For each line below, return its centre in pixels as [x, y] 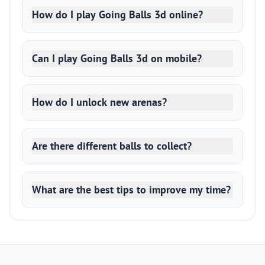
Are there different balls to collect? [112, 146]
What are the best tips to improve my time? [131, 190]
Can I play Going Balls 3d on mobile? [117, 58]
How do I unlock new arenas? [99, 102]
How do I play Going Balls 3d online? [117, 14]
